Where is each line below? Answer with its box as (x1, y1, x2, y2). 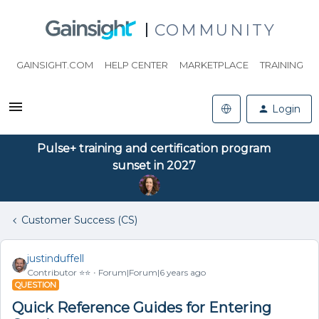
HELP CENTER (104, 59, 168, 70)
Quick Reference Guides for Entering (12, 299, 271, 316)
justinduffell (27, 252, 84, 265)
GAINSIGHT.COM (16, 59, 93, 70)
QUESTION (15, 280, 56, 290)
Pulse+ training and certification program (37, 142, 271, 155)
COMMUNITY (154, 20, 276, 40)
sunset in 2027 (112, 159, 196, 172)
